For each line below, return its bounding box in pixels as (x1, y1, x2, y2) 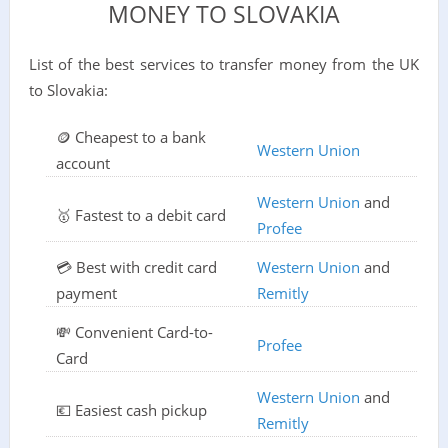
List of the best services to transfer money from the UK (28, 53, 420, 74)
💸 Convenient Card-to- (55, 321, 213, 342)
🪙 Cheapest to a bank (55, 126, 206, 147)
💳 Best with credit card (55, 256, 217, 277)
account (55, 152, 110, 173)
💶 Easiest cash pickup (55, 399, 207, 420)
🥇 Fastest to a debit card (55, 204, 226, 225)
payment (55, 282, 117, 303)
